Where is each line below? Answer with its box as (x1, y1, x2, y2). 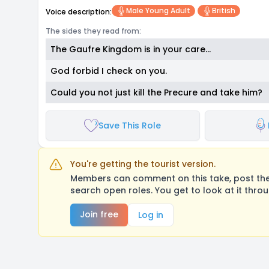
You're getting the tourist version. (70, 158, 216, 170)
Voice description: (46, 7, 112, 17)
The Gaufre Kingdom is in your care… (50, 43, 211, 55)
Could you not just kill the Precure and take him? (50, 86, 262, 98)
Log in (138, 209, 163, 221)
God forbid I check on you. (50, 65, 167, 77)
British (212, 5, 235, 16)
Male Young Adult (126, 5, 190, 16)
